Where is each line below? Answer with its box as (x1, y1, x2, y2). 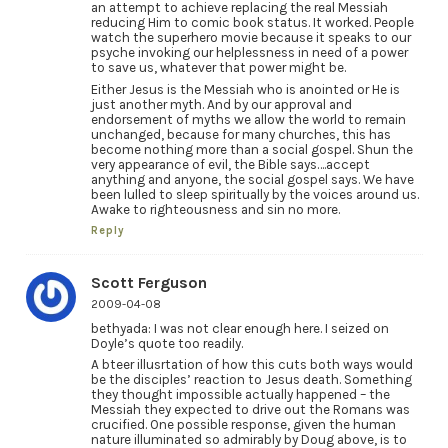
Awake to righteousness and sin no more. (90, 201, 340, 217)
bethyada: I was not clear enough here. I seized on (90, 320, 389, 336)
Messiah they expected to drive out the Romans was (90, 402, 410, 418)
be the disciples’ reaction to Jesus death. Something (90, 372, 412, 388)
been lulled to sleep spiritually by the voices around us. (90, 186, 419, 202)
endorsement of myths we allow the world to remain (90, 111, 406, 127)
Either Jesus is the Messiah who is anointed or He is (90, 81, 400, 97)
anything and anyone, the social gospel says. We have (90, 171, 414, 187)
